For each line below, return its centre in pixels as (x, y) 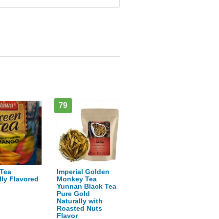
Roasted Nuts (79, 208)
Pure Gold (73, 194)
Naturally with (80, 201)
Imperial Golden (83, 172)
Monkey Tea (77, 179)
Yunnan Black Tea (87, 186)
